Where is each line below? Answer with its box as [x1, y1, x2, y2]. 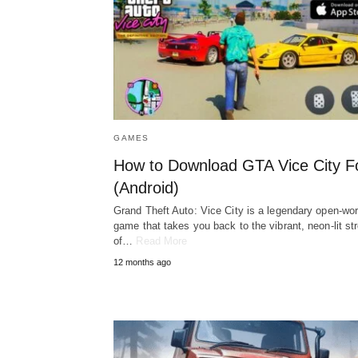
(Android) [113, 179, 179, 197]
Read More [136, 235, 188, 248]
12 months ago [113, 257, 171, 268]
